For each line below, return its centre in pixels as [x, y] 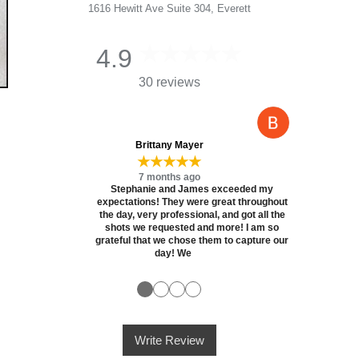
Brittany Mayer [169, 145]
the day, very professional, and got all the [192, 215]
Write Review [169, 341]
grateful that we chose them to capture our [192, 241]
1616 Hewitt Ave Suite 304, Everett [169, 8]
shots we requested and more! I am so [192, 228]
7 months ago [169, 177]
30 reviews [169, 82]
